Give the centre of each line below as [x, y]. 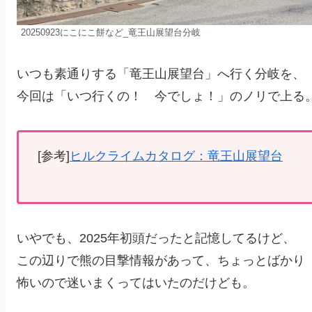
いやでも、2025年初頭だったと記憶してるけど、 [156, 238]
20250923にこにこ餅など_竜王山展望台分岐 [111, 33]
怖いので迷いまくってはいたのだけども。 [136, 282]
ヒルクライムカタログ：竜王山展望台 [176, 156]
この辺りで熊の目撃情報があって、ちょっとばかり [161, 260]
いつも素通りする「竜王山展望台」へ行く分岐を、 [161, 74]
